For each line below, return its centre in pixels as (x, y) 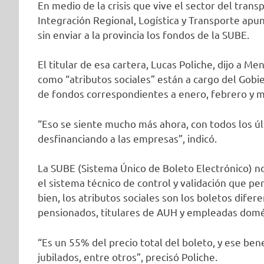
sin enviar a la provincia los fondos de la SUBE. (143, 34)
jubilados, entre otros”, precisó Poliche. (128, 256)
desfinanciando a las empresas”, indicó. (127, 138)
